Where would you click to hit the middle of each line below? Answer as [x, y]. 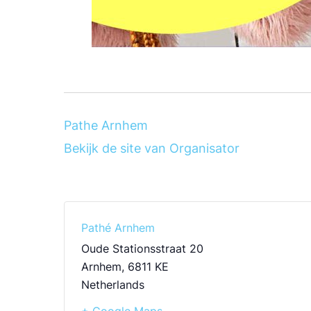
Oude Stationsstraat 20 [142, 249]
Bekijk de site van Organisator [152, 148]
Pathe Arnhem [106, 125]
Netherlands [113, 285]
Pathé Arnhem [118, 228]
